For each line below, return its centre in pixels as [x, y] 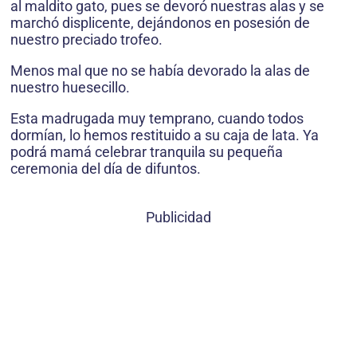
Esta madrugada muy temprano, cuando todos [157, 119]
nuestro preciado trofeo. [86, 40]
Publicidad [178, 218]
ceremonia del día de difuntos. [106, 169]
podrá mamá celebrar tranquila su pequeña [147, 152]
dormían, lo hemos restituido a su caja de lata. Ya [165, 135]
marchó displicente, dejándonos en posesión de [160, 23]
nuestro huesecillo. [70, 88]
